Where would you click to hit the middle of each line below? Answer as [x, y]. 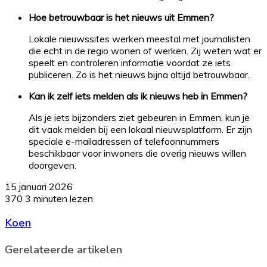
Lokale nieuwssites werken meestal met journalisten [139, 38]
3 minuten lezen [59, 198]
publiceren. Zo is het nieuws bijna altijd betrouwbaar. [139, 74]
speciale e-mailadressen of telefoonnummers [124, 141]
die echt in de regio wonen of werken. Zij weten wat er [145, 50]
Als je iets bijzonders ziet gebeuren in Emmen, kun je [139, 117]
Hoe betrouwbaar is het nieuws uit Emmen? [121, 17]
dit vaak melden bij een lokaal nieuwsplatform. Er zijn [140, 129]
